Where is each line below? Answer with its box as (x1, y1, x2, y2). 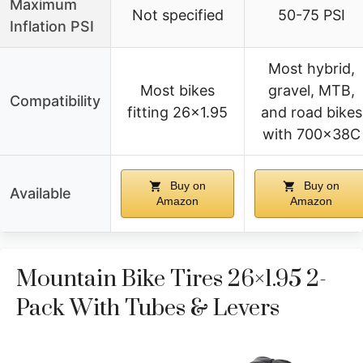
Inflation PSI (10, 17, 94, 35)
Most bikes (140, 81, 215, 99)
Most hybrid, (267, 59, 355, 77)
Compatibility (10, 92, 100, 109)
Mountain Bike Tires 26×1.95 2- (16, 264, 327, 293)
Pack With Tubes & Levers (16, 293, 280, 322)
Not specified (131, 6, 224, 23)
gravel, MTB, (267, 81, 355, 99)
